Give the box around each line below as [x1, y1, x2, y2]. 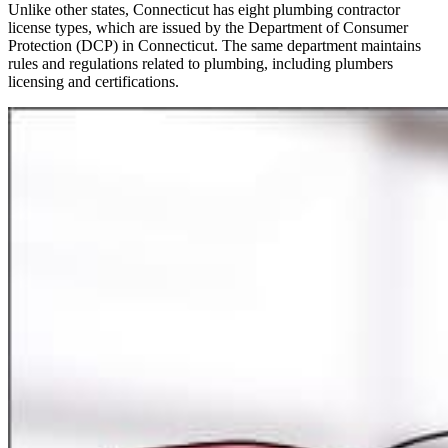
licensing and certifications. [8, 73, 179, 91]
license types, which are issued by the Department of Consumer [8, 19, 408, 37]
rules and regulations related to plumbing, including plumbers [8, 55, 393, 73]
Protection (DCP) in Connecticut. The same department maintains [8, 37, 421, 55]
